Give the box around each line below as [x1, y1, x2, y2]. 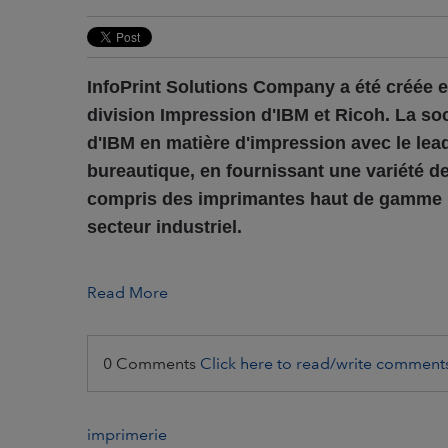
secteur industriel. [87, 217, 242, 238]
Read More [87, 283, 168, 303]
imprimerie [87, 425, 167, 445]
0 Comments [103, 354, 200, 374]
